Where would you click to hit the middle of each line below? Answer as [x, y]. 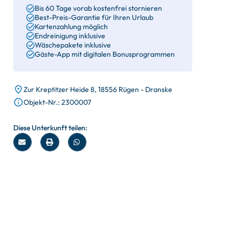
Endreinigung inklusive [70, 36]
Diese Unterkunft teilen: [50, 128]
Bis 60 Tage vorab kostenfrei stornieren [98, 8]
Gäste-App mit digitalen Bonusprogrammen [105, 54]
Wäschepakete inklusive [73, 45]
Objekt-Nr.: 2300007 [57, 102]
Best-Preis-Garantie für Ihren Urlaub [94, 17]
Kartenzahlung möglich [71, 27]
